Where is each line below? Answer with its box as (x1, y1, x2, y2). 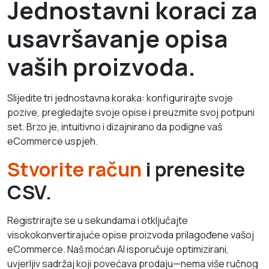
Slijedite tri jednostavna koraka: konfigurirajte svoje (7, 91, 233, 104)
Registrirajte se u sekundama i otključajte (7, 213, 188, 227)
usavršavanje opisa (7, 22, 228, 55)
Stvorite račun (7, 156, 142, 183)
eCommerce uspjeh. (7, 134, 98, 148)
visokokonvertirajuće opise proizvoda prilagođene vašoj (7, 228, 254, 241)
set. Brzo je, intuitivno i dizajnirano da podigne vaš (7, 119, 222, 133)
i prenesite (142, 156, 245, 183)
